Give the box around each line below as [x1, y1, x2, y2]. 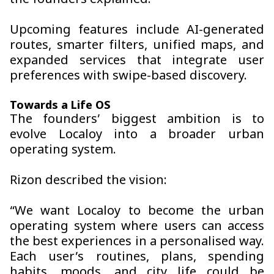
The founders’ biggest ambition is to [10, 112, 264, 128]
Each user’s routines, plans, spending [10, 250, 264, 266]
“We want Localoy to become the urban [10, 204, 264, 220]
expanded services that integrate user [10, 53, 264, 70]
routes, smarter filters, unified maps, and [10, 38, 264, 54]
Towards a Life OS [10, 98, 111, 114]
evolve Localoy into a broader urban [10, 127, 264, 144]
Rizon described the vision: [10, 173, 167, 190]
